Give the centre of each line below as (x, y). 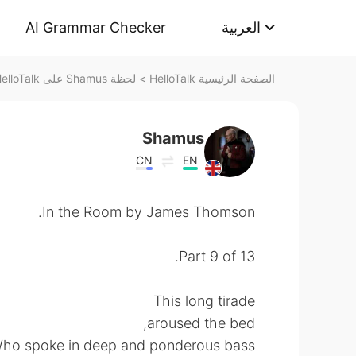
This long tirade (204, 301)
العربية (241, 27)
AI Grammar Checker (96, 27)
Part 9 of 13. (217, 256)
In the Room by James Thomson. (149, 212)
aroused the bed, (201, 323)
